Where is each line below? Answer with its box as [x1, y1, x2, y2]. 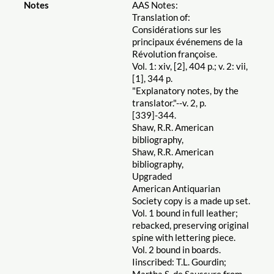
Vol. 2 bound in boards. [131, 244, 221, 256]
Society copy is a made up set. [131, 195, 250, 207]
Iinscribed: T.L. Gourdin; [131, 256, 226, 268]
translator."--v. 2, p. [131, 97, 206, 109]
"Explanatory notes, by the [131, 85, 239, 97]
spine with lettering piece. [131, 232, 235, 243]
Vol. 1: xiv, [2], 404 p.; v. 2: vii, [131, 61, 248, 72]
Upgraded [131, 171, 172, 182]
